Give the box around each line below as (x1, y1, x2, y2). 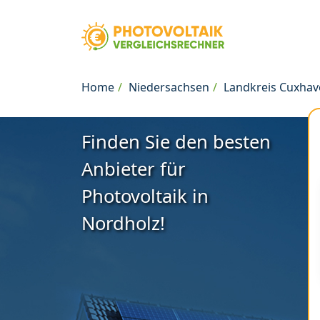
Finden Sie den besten (81, 129, 271, 154)
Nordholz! (81, 211, 165, 236)
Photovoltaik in (81, 184, 209, 209)
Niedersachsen (129, 79, 209, 95)
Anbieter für (81, 156, 186, 181)
